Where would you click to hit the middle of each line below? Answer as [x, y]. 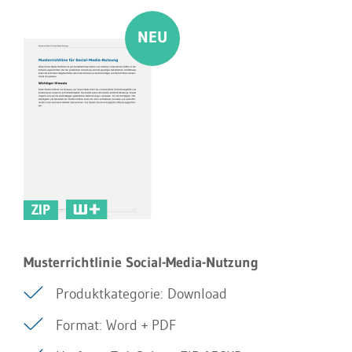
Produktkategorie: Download [141, 294]
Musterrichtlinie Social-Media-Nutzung [141, 262]
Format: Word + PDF [116, 325]
